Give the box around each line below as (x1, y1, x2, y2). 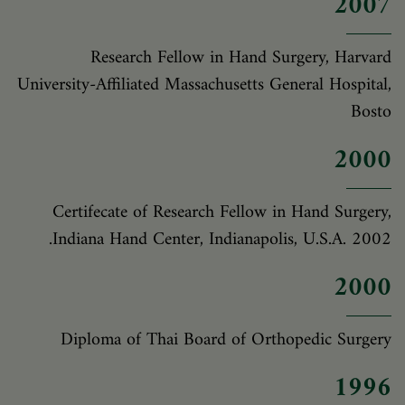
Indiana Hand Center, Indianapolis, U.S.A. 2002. (52, 223, 391, 256)
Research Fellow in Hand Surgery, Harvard (90, 42, 391, 74)
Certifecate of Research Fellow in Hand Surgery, (52, 196, 391, 229)
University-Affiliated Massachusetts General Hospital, (17, 69, 391, 101)
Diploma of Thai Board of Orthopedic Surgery (61, 324, 391, 356)
